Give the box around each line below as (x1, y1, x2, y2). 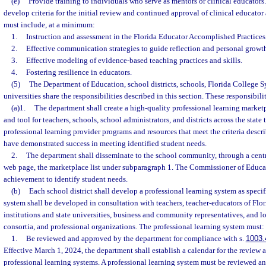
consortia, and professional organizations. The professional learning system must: (4, 222, 264, 231)
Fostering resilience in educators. (26, 68, 132, 77)
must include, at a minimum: (4, 20, 95, 29)
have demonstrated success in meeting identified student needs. (4, 139, 207, 148)
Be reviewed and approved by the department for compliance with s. (26, 234, 246, 243)
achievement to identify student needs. (4, 175, 128, 183)
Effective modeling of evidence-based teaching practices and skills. (26, 56, 242, 65)
